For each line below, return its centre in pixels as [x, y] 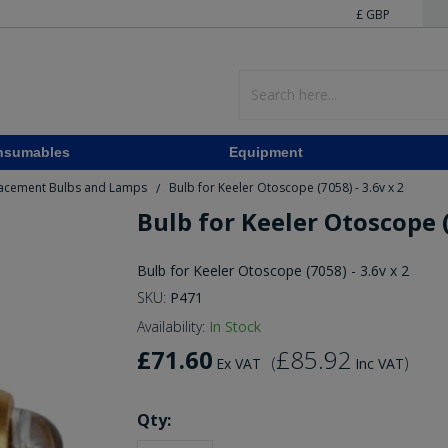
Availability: [170, 327]
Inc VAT [379, 364]
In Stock [234, 327]
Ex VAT [238, 364]
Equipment [266, 152]
